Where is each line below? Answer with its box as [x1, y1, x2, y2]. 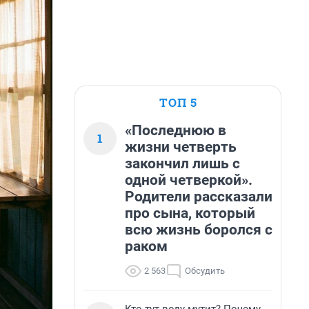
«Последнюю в [125, 122, 226, 139]
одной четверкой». [125, 172, 252, 188]
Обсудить [185, 266, 225, 276]
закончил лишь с [125, 155, 240, 172]
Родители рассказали [125, 188, 272, 205]
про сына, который [125, 205, 255, 221]
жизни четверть [125, 139, 237, 155]
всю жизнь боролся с [125, 221, 272, 238]
